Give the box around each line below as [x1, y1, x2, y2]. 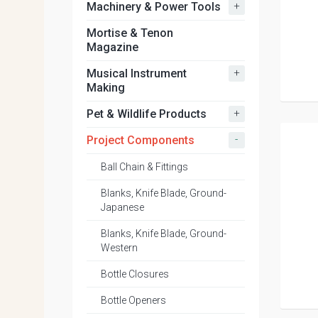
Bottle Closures [101, 268, 169, 280]
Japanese [101, 202, 144, 213]
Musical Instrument [87, 67, 187, 80]
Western [101, 242, 138, 253]
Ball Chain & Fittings [101, 161, 188, 172]
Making [87, 81, 125, 94]
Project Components [87, 133, 194, 147]
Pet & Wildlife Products [87, 107, 207, 121]
